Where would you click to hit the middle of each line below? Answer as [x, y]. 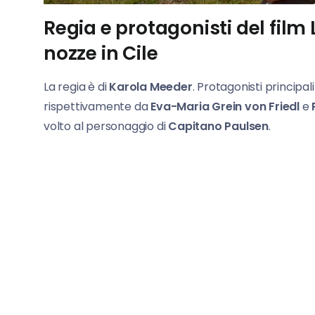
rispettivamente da [97, 107]
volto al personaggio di [105, 127]
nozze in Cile [101, 53]
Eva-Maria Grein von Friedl [226, 107]
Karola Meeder [151, 87]
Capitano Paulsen [217, 127]
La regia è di [77, 87]
